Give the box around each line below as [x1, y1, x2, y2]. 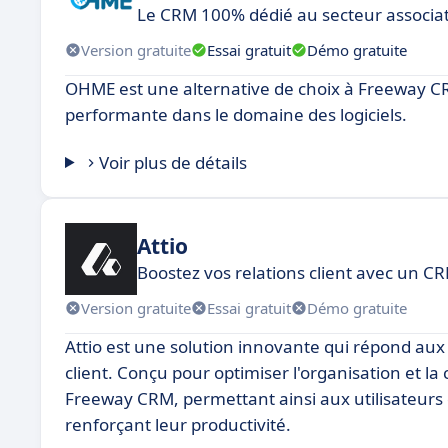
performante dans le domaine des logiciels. [65, 103, 407, 126]
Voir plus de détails [99, 151, 248, 174]
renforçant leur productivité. [65, 413, 291, 436]
